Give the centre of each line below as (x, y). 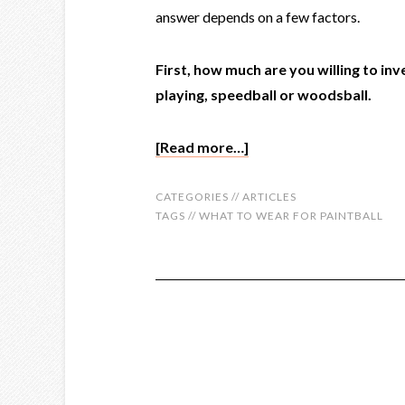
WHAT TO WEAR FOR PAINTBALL (291, 216)
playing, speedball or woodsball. (264, 94)
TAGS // (177, 216)
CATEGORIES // (199, 197)
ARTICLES (269, 197)
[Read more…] (202, 147)
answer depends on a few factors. (258, 17)
